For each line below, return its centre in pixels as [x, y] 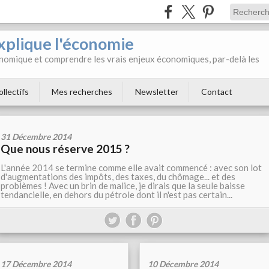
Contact [217, 92]
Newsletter [157, 92]
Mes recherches [82, 92]
